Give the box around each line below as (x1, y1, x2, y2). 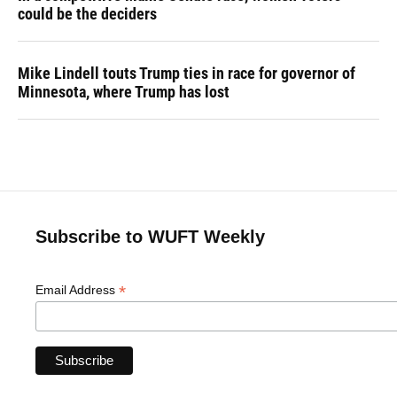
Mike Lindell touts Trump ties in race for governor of (18, 64, 355, 83)
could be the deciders (18, 4, 157, 24)
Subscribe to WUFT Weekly (35, 227, 265, 247)
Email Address (35, 283, 119, 298)
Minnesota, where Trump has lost (18, 82, 230, 102)
